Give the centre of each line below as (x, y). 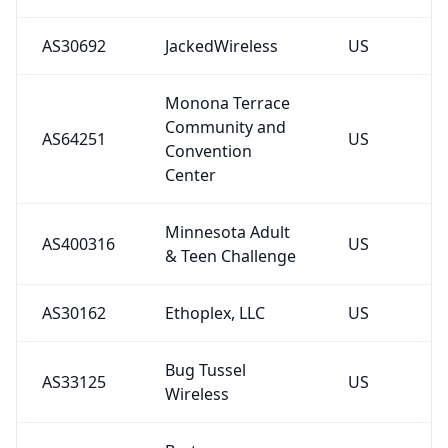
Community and (225, 126)
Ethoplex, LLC (214, 312)
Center (190, 174)
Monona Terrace (227, 102)
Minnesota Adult (227, 231)
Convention (208, 150)
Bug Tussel (205, 369)
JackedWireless (221, 45)
